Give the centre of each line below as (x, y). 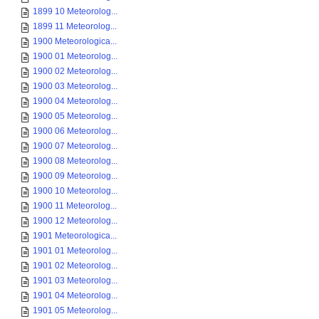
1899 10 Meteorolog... (75, 11)
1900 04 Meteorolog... (75, 101)
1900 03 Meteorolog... (75, 86)
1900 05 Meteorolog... (75, 116)
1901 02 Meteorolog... (75, 266)
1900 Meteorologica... (75, 41)
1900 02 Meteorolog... (75, 71)
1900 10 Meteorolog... (75, 191)
